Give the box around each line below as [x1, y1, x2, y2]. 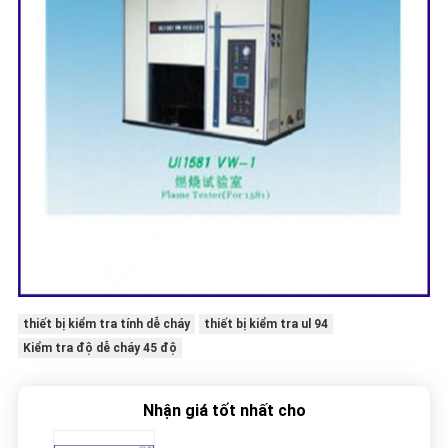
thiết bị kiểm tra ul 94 [203, 317, 328, 332]
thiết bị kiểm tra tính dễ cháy [22, 317, 190, 332]
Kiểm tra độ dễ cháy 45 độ [22, 341, 177, 356]
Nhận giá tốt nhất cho [142, 401, 306, 421]
